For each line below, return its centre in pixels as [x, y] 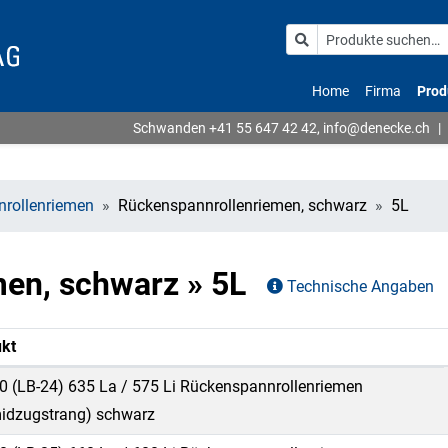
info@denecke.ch [376, 127]
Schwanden [171, 127]
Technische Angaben [358, 286]
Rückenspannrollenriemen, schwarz [242, 205]
